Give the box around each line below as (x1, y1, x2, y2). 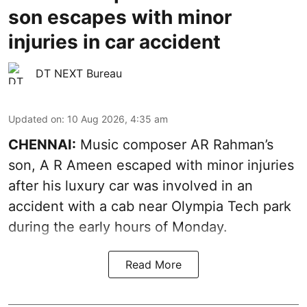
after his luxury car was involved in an (8, 177, 253, 195)
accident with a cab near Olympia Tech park (8, 198, 291, 215)
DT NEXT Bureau (36, 66, 122, 81)
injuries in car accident (8, 30, 221, 54)
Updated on (8, 113, 62, 125)
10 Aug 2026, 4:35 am (67, 113, 168, 125)
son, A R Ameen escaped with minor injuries (8, 157, 294, 174)
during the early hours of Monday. (8, 219, 228, 236)
